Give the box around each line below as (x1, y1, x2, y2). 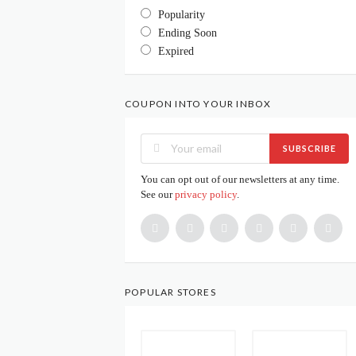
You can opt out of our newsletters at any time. (141, 172, 339, 185)
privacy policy (175, 188, 237, 200)
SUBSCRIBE (282, 143, 336, 154)
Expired (158, 44, 194, 57)
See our (141, 188, 175, 200)
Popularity (158, 8, 205, 21)
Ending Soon (158, 26, 217, 39)
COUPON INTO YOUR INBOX (125, 97, 272, 110)
